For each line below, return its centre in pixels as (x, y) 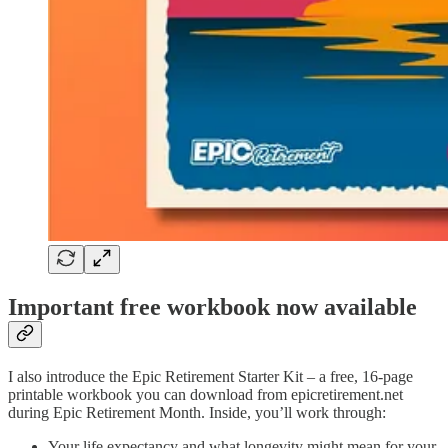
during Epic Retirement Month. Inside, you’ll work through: (197, 412)
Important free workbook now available (212, 306)
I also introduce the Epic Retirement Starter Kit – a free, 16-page (210, 376)
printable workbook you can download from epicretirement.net (205, 394)
